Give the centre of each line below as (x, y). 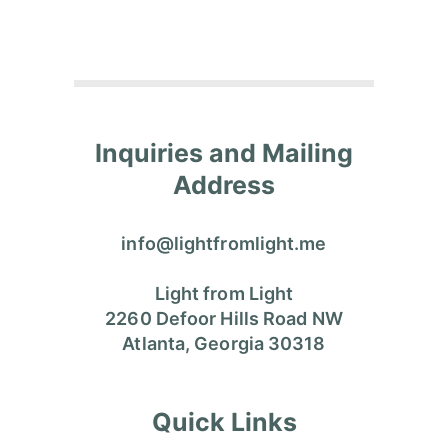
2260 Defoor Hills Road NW (224, 318)
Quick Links (224, 421)
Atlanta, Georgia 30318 (224, 343)
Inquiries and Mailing (224, 152)
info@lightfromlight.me (224, 243)
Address (224, 184)
